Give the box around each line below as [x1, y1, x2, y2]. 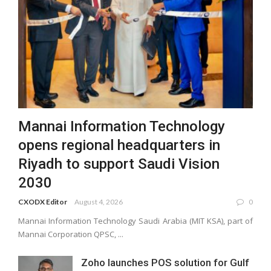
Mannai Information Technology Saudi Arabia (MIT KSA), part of [18, 215, 253, 226]
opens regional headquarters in [18, 136, 220, 154]
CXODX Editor [18, 197, 67, 206]
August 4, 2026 [74, 197, 123, 206]
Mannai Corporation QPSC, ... [18, 228, 123, 240]
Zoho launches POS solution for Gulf [81, 256, 249, 269]
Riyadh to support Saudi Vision [18, 155, 220, 172]
